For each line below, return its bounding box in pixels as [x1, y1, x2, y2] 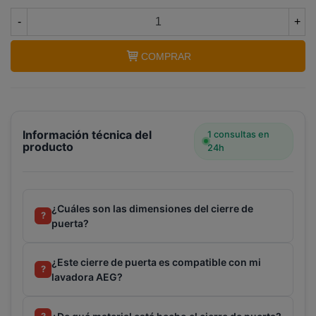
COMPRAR [140, 51, 191, 62]
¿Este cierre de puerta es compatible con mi [51, 255, 261, 268]
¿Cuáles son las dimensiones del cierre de [51, 202, 253, 214]
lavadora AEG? [51, 270, 123, 283]
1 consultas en [207, 129, 270, 140]
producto [23, 140, 73, 154]
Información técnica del [23, 128, 152, 142]
